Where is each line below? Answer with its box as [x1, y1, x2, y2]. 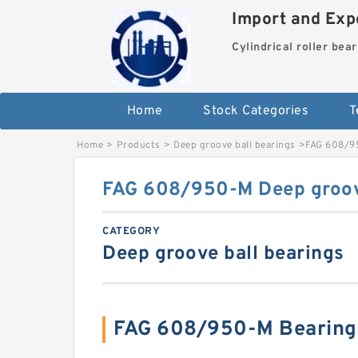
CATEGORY [102, 225, 160, 239]
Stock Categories [203, 103, 309, 120]
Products [116, 139, 161, 153]
